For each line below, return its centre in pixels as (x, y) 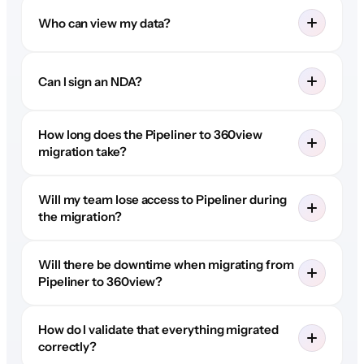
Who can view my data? (104, 23)
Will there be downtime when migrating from (166, 265)
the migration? (80, 217)
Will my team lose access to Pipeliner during (162, 200)
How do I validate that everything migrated (158, 330)
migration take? (82, 152)
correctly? (67, 347)
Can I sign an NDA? (90, 81)
